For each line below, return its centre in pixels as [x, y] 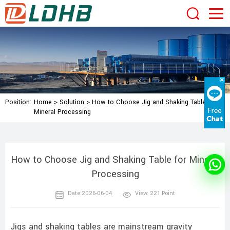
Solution [72, 102]
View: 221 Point [155, 194]
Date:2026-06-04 [90, 194]
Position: [18, 102]
